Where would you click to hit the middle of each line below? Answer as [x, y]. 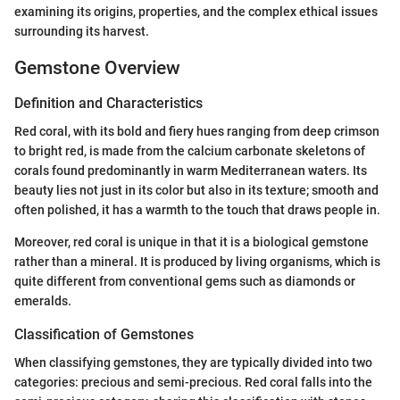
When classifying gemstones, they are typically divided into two [193, 363]
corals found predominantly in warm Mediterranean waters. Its [191, 171]
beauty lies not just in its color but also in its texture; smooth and [196, 191]
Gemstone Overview [97, 67]
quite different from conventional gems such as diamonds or [185, 282]
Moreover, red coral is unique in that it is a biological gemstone [192, 242]
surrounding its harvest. [82, 31]
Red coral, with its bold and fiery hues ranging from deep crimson [197, 132]
